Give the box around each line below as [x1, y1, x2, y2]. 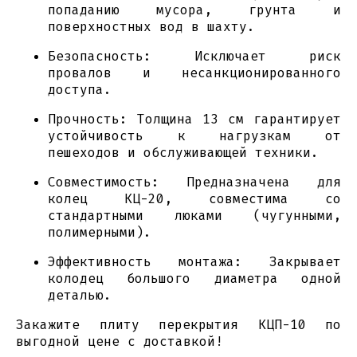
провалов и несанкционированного [48, 65, 341, 82]
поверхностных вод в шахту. [48, 18, 255, 36]
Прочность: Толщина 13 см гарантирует [48, 111, 341, 128]
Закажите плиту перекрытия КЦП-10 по [16, 316, 341, 334]
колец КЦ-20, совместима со [48, 190, 341, 208]
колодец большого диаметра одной [48, 270, 341, 288]
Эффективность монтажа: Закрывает [48, 253, 341, 271]
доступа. [48, 81, 112, 99]
